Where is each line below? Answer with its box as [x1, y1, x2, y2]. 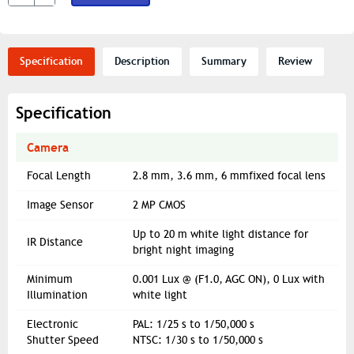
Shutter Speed [27, 333, 99, 348]
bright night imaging [133, 243, 234, 258]
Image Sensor [27, 198, 93, 213]
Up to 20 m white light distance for [133, 228, 308, 242]
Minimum [27, 273, 73, 287]
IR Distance [27, 235, 83, 250]
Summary [201, 55, 247, 69]
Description [115, 55, 170, 69]
